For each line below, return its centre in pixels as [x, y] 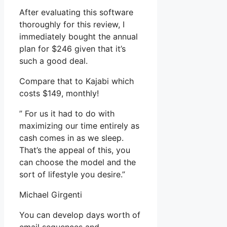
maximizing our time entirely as [79, 126]
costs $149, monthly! [59, 93]
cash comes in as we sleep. [71, 138]
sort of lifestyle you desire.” [72, 175]
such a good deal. [53, 61]
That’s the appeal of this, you [75, 150]
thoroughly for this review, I [72, 25]
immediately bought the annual [79, 37]
